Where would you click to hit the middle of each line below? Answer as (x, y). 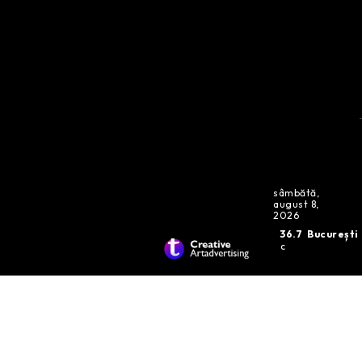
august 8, (296, 204)
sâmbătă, (297, 192)
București (333, 234)
